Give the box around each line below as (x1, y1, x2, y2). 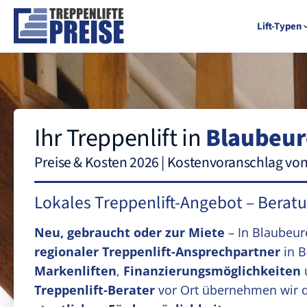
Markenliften (34, 262, 116, 279)
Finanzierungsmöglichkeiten (123, 262, 301, 279)
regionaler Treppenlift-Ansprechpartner (34, 243, 280, 260)
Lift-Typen (256, 19, 302, 34)
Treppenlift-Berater (34, 282, 155, 298)
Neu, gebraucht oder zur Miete (34, 224, 225, 241)
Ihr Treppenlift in (34, 121, 206, 156)
